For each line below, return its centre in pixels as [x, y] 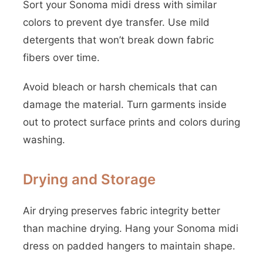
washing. [44, 140]
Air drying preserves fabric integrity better [122, 211]
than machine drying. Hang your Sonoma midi [131, 228]
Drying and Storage [89, 179]
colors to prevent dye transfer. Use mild [116, 22]
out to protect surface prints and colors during [131, 122]
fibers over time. [61, 58]
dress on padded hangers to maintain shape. [129, 246]
